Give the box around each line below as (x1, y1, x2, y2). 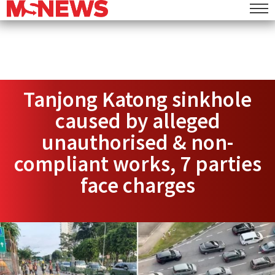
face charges (80, 172, 195, 199)
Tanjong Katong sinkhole (23, 86, 252, 113)
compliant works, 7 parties (14, 150, 261, 177)
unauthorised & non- (42, 129, 233, 156)
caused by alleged (55, 107, 220, 134)
